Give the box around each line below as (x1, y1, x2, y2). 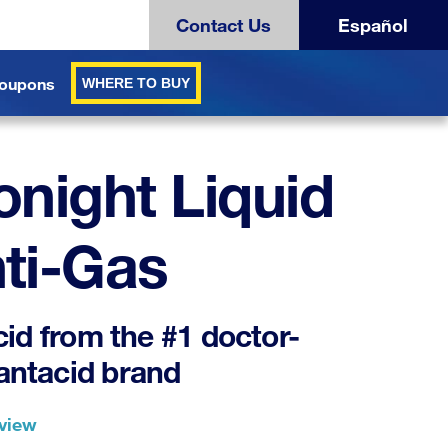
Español (338, 14, 409, 36)
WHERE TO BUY (82, 75, 190, 91)
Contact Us (176, 14, 272, 36)
